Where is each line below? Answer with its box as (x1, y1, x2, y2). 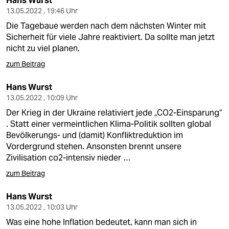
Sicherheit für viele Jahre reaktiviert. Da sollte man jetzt (6, 32, 215, 42)
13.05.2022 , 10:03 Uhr (6, 202, 78, 212)
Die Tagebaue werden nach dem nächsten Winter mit (6, 20, 206, 31)
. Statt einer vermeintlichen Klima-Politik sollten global (6, 119, 211, 129)
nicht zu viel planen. (6, 43, 80, 54)
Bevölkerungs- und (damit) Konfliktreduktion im (6, 130, 183, 141)
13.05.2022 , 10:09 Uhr (6, 93, 78, 102)
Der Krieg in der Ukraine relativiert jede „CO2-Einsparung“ (6, 107, 222, 118)
